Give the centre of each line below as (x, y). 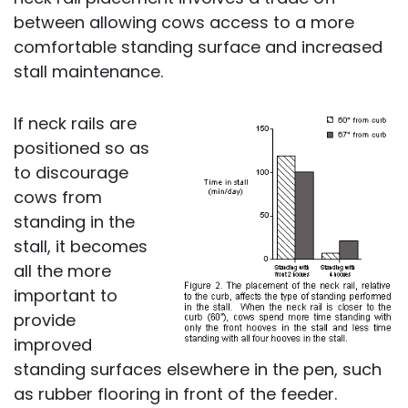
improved (53, 345)
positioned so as (82, 148)
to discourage (71, 173)
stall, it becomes (81, 246)
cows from (58, 197)
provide (45, 320)
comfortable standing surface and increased (198, 47)
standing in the (74, 222)
